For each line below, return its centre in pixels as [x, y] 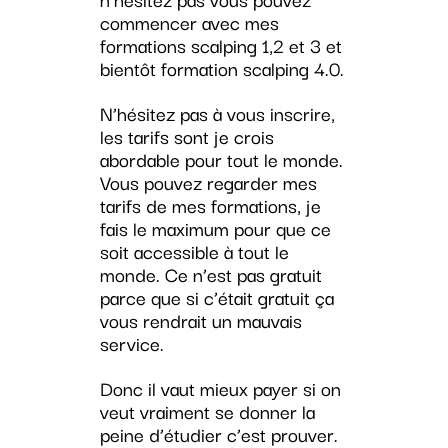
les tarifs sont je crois [186, 136]
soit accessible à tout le [194, 251]
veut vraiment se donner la [207, 411]
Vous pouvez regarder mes [208, 182]
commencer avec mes [189, 22]
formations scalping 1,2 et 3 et [220, 45]
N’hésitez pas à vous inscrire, [217, 113]
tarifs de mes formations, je [210, 205]
